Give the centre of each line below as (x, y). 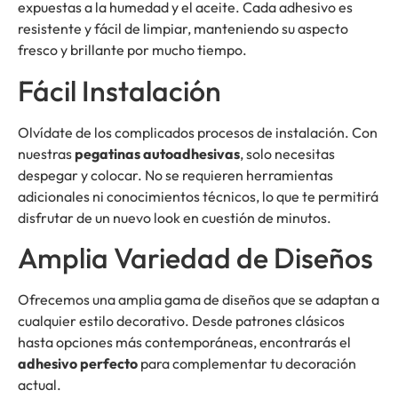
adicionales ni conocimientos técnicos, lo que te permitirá (198, 196)
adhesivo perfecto (78, 364)
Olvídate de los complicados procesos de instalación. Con (198, 132)
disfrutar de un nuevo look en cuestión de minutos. (175, 217)
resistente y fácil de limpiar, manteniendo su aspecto (183, 29)
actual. (40, 385)
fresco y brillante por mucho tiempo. (132, 50)
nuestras (46, 153)
